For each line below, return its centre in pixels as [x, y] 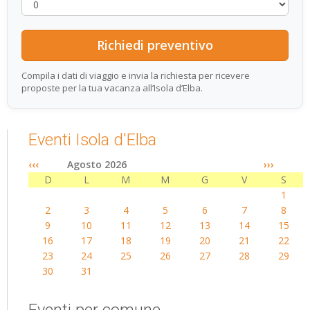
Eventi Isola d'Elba [92, 140]
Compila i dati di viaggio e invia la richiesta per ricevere [136, 75]
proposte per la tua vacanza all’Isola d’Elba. [112, 88]
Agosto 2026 [97, 164]
